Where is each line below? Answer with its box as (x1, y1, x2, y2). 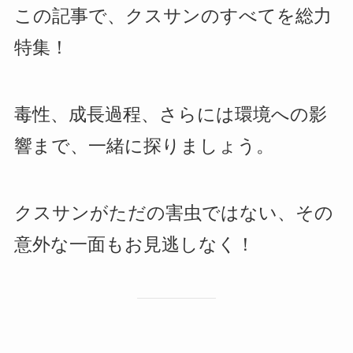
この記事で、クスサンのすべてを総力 (13, 6, 332, 27)
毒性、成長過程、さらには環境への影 (13, 105, 327, 125)
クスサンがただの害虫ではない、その (13, 203, 333, 224)
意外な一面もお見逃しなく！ (13, 235, 255, 255)
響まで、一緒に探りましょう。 (13, 136, 274, 157)
